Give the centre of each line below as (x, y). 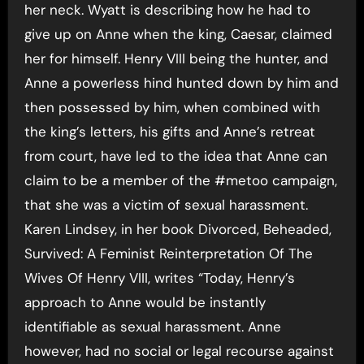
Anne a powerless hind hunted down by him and (181, 83)
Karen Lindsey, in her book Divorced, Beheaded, (178, 229)
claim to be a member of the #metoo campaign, (180, 180)
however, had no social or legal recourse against (179, 351)
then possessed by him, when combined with (172, 107)
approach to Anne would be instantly (145, 302)
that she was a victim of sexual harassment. (166, 205)
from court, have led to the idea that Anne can (175, 156)
